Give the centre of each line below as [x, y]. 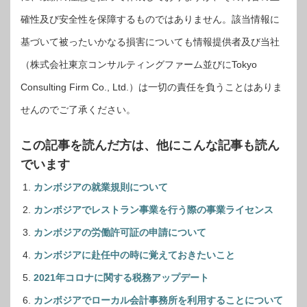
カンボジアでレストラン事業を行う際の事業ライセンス [153, 210]
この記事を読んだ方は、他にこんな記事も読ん [150, 146]
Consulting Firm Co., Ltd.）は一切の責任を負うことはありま [151, 87]
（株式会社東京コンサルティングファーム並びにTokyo [139, 65]
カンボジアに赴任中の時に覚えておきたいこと [134, 255]
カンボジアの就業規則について [101, 187]
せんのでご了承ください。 [78, 110]
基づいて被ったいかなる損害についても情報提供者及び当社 [150, 42]
